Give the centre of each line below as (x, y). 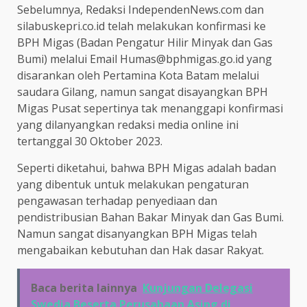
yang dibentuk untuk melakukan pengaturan (133, 184)
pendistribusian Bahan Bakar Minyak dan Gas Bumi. (150, 217)
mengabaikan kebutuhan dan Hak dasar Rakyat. (140, 250)
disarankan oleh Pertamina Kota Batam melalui (138, 75)
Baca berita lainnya (84, 288)
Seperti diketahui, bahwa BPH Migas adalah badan (147, 168)
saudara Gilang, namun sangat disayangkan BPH (143, 92)
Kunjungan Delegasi (198, 288)
